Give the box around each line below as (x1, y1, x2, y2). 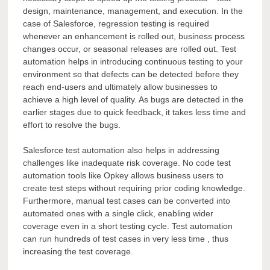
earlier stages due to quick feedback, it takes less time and (23, 107, 246, 118)
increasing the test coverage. (23, 246, 136, 257)
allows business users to (131, 171, 224, 181)
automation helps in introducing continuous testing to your (23, 57, 243, 67)
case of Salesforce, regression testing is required (23, 19, 210, 29)
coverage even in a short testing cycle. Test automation (23, 221, 233, 231)
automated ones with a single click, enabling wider (23, 209, 214, 219)
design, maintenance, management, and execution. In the (23, 6, 243, 16)
